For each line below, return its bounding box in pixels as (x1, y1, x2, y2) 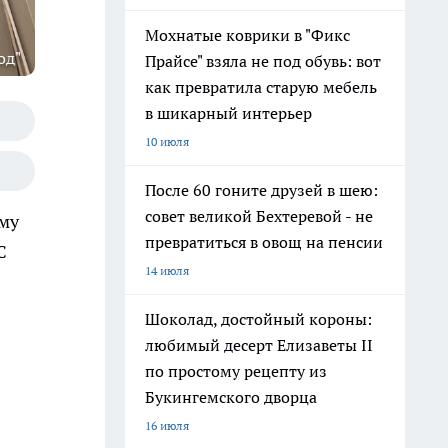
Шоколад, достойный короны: (145, 309, 372, 329)
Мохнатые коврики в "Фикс (145, 25, 350, 45)
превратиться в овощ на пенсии (145, 232, 383, 252)
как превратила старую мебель (145, 77, 377, 97)
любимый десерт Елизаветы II (145, 335, 373, 355)
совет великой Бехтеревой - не (145, 206, 373, 226)
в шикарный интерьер (145, 103, 312, 123)
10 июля (145, 134, 189, 149)
